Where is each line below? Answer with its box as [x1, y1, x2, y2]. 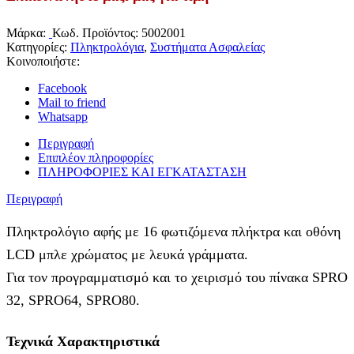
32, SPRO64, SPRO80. [6, 292, 140, 309]
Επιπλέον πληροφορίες [38, 150, 153, 164]
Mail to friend [38, 95, 106, 109]
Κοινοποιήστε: [6, 54, 80, 68]
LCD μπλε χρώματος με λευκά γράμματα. [6, 247, 248, 263]
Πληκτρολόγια [70, 40, 144, 54]
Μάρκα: [6, 25, 49, 40]
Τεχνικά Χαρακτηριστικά [6, 333, 160, 350]
